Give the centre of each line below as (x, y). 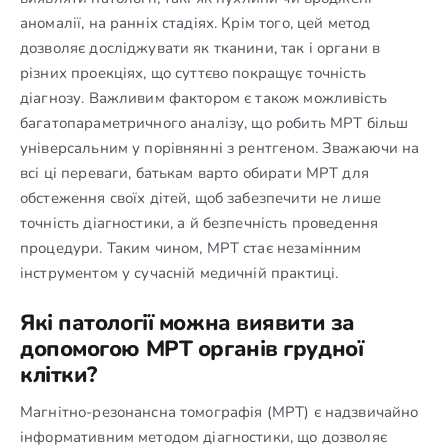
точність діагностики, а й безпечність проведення (199, 222)
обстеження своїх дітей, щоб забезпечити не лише (201, 197)
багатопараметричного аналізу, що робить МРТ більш (214, 122)
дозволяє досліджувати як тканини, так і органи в (200, 47)
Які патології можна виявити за (187, 322)
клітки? (58, 374)
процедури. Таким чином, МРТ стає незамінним (191, 247)
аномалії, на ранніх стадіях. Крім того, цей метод (195, 22)
